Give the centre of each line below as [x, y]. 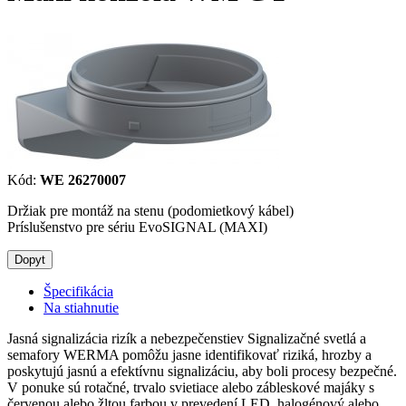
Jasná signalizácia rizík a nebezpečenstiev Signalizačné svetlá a [187, 338]
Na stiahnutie [81, 307]
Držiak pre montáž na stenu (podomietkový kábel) [150, 210]
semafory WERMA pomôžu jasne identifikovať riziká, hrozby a [189, 354]
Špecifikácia [78, 291]
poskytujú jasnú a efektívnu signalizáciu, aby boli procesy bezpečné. [202, 371]
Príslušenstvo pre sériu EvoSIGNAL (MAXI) [137, 227]
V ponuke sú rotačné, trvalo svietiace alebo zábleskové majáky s [191, 387]
